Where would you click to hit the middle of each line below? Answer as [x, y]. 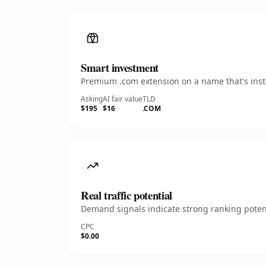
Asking [92, 99]
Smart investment [120, 67]
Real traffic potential [126, 195]
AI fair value [123, 99]
